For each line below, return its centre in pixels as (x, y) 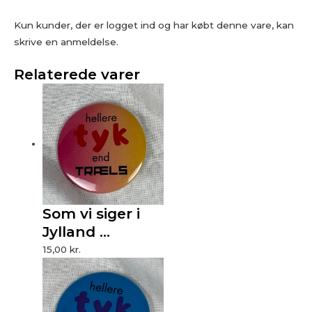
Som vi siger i (92, 213)
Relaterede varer (77, 75)
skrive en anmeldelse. (66, 42)
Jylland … (77, 231)
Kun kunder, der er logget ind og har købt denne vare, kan (154, 25)
